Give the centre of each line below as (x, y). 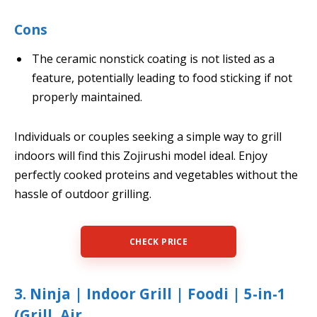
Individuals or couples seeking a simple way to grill (148, 137)
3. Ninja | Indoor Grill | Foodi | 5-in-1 (150, 293)
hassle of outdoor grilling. (83, 194)
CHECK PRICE (158, 241)
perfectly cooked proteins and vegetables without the (156, 175)
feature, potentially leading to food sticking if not (162, 78)
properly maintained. (87, 97)
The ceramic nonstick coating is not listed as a (153, 59)
